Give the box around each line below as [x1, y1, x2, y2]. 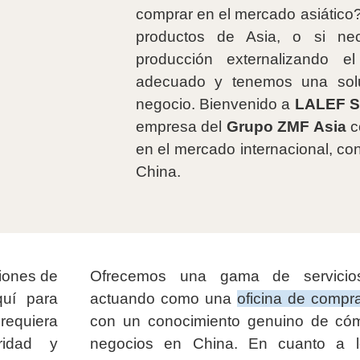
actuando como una [90, 290, 237, 307]
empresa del [135, 117, 227, 135]
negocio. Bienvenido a [135, 95, 295, 112]
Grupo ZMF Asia [226, 117, 346, 135]
